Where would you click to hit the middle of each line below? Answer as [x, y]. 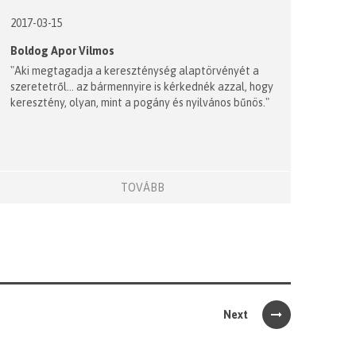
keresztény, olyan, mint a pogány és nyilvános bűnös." [139, 102]
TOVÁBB [142, 188]
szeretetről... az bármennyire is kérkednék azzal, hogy [141, 86]
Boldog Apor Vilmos [62, 50]
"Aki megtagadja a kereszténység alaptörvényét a [134, 70]
